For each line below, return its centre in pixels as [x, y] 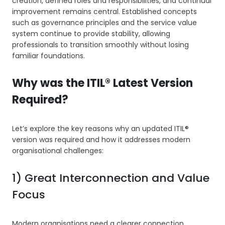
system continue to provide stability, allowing [91, 34]
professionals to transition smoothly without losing [100, 45]
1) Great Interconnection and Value [111, 178]
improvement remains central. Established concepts [104, 12]
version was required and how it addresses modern [101, 140]
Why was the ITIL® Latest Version [102, 83]
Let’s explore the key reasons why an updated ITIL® [100, 129]
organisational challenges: [58, 151]
